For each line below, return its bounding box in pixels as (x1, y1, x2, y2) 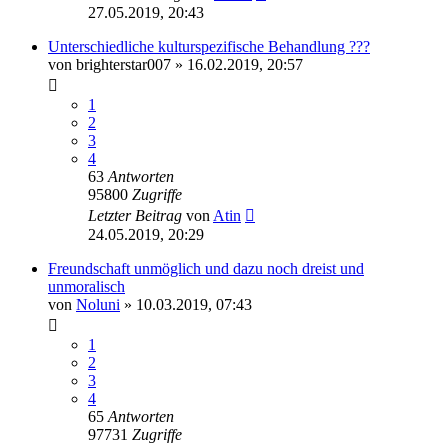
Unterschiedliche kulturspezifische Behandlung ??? (48, 37, 370, 55)
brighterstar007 (76, 55, 171, 73)
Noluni (76, 295, 120, 313)
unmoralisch (48, 277, 125, 295)
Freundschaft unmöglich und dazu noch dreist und (48, 259, 364, 277)
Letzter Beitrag (88, 206, 186, 224)
